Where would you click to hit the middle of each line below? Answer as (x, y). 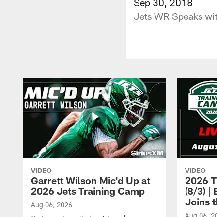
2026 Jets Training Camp (88, 191)
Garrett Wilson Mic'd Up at (91, 180)
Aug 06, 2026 (52, 204)
